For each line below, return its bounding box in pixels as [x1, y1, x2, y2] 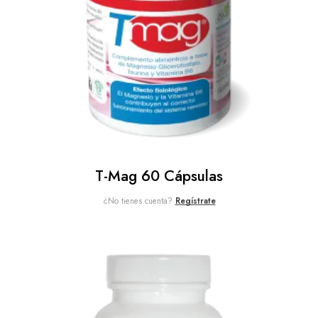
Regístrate [175, 194, 216, 207]
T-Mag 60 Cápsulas [95, 165, 223, 187]
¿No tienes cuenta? [102, 194, 175, 207]
